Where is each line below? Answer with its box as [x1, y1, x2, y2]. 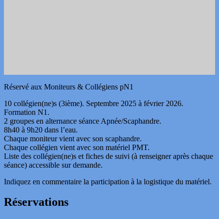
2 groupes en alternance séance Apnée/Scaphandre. [4, 116, 161, 125]
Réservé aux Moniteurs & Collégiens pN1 [4, 82, 133, 91]
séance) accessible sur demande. [4, 160, 103, 169]
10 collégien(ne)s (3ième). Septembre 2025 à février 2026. [4, 99, 183, 108]
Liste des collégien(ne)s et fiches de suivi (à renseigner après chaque [4, 152, 213, 160]
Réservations [4, 196, 68, 209]
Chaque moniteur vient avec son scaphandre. [4, 134, 142, 143]
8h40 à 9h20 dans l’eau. [4, 125, 78, 134]
